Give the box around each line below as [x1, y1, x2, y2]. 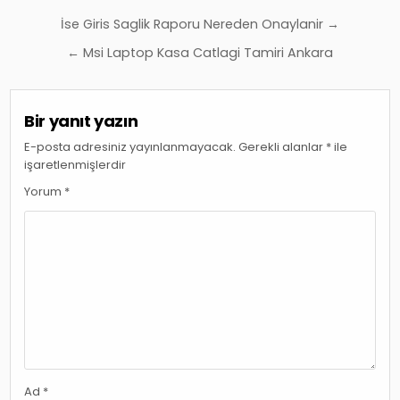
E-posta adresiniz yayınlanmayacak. [24, 138, 237, 156]
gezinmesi [9, 33, 145, 69]
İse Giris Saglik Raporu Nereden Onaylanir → [61, 15, 339, 34]
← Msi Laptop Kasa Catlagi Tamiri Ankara [67, 44, 333, 62]
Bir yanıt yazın [24, 110, 138, 133]
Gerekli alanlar [238, 138, 327, 156]
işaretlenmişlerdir [24, 156, 127, 174]
